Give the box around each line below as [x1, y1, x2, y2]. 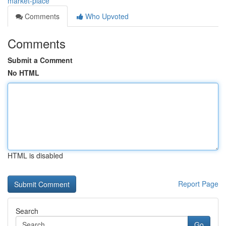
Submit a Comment [8, 55, 73, 65]
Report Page [178, 179, 218, 189]
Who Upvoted [83, 11, 129, 21]
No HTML [8, 68, 39, 78]
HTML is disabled [8, 150, 63, 160]
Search [16, 206, 38, 216]
